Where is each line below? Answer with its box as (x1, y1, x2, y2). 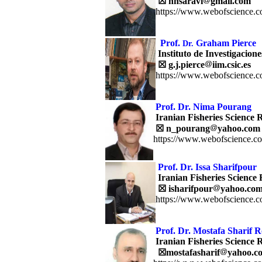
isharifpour (168, 184, 213, 194)
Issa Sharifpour (195, 162, 257, 172)
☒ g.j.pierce (158, 60, 205, 70)
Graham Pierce (194, 38, 256, 48)
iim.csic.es (212, 60, 251, 70)
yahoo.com (218, 123, 260, 133)
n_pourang (164, 123, 210, 133)
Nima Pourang (193, 102, 251, 112)
